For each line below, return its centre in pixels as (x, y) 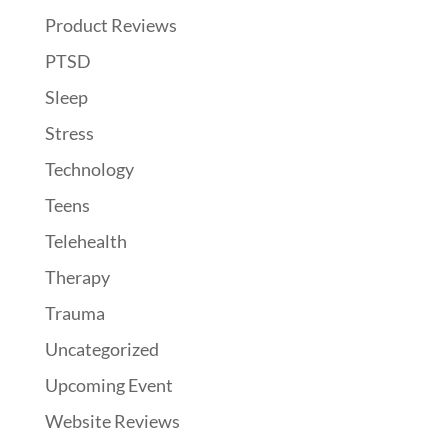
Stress (69, 132)
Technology (89, 168)
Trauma (74, 312)
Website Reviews (112, 420)
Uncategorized (101, 348)
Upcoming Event (108, 384)
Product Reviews (110, 24)
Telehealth (85, 240)
